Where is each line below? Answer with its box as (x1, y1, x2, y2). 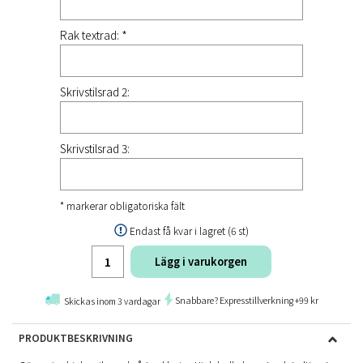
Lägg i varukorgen (155, 253, 247, 269)
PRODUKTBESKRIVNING (19, 330, 133, 344)
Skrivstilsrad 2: (60, 83, 130, 100)
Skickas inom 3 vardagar (64, 293, 160, 307)
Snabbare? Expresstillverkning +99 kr (175, 293, 318, 306)
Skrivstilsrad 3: (60, 140, 130, 156)
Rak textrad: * (60, 27, 127, 43)
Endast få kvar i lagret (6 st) (130, 223, 249, 237)
